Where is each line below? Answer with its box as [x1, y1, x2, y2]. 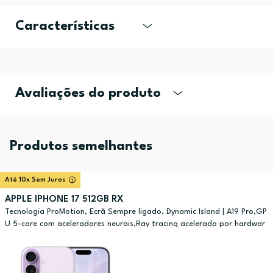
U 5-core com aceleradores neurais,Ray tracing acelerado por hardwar [5, 220, 265, 229]
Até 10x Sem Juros [5, 177, 66, 184]
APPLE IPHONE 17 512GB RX [5, 195, 124, 205]
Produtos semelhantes [10, 140, 152, 154]
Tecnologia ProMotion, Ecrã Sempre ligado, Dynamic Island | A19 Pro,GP [5, 208, 267, 216]
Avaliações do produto [15, 87, 161, 101]
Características [15, 19, 115, 34]
